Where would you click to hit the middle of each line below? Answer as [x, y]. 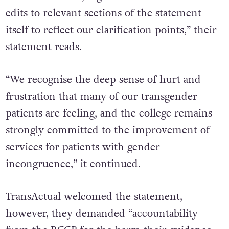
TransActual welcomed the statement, [94, 216]
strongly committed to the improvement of [107, 130]
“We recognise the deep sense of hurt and [103, 79]
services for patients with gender [83, 147]
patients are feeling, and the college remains [109, 113]
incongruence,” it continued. [73, 164]
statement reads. [43, 47]
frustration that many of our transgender [101, 96]
